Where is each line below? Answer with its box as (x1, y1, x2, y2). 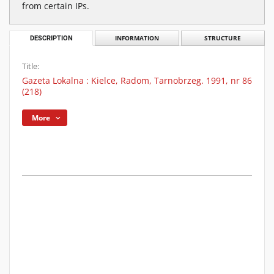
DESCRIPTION (29, 34, 73, 42)
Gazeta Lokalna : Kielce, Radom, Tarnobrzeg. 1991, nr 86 (22, 75, 252, 86)
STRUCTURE (204, 34, 242, 42)
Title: (22, 61, 39, 72)
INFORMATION (114, 34, 159, 42)
